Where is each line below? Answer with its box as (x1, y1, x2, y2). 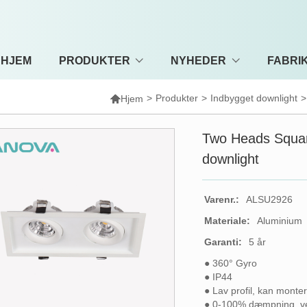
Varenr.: (204, 194, 240, 205)
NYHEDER (171, 54, 227, 66)
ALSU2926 (246, 194, 293, 205)
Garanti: (204, 236, 243, 247)
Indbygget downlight (210, 93, 298, 103)
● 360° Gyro (204, 258, 258, 269)
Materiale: (204, 215, 251, 226)
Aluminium (257, 215, 303, 226)
